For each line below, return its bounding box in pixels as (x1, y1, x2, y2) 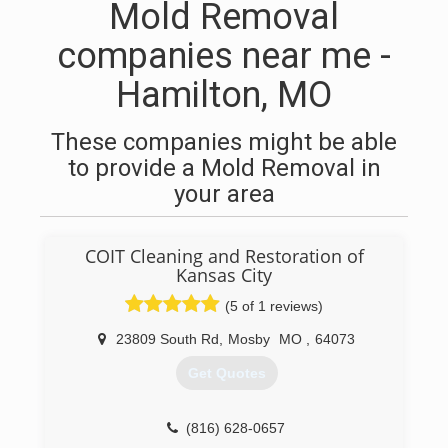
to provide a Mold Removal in (67, 154, 381, 182)
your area (173, 180, 275, 208)
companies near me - (57, 35, 391, 77)
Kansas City (176, 263, 272, 287)
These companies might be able (51, 128, 397, 156)
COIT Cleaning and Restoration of (84, 244, 364, 268)
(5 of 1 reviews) (225, 298, 323, 314)
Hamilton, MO (116, 74, 332, 116)
